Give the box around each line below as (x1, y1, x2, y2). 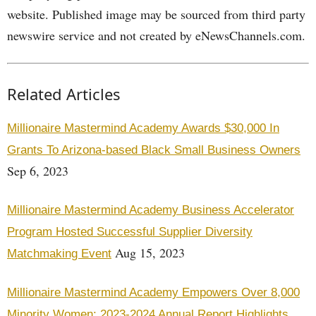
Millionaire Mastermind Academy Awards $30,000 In (7, 121, 279, 135)
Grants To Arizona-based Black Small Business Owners (7, 143, 300, 157)
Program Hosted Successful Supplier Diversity (7, 225, 253, 238)
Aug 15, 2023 (111, 244, 185, 261)
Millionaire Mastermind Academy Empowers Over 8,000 (7, 286, 300, 299)
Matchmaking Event (7, 247, 111, 260)
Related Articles (7, 83, 121, 104)
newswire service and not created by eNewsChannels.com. (7, 27, 305, 44)
